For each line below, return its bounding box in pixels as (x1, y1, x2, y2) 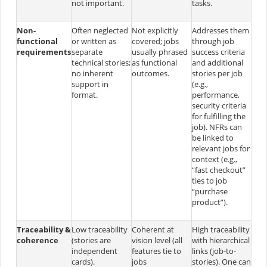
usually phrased (131, 46, 188, 57)
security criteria (191, 100, 246, 111)
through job (191, 35, 234, 46)
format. (71, 89, 98, 100)
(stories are (71, 234, 111, 246)
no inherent (71, 67, 113, 79)
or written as (71, 35, 116, 46)
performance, (191, 89, 240, 100)
